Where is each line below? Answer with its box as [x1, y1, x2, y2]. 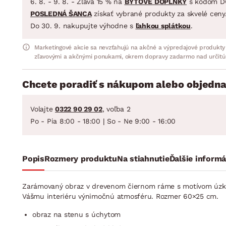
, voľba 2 [102, 104, 131, 113]
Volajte [30, 104, 55, 113]
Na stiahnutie [117, 153, 169, 163]
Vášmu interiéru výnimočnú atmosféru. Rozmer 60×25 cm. [22, 192, 218, 200]
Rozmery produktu [44, 153, 117, 163]
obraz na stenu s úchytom [32, 210, 121, 218]
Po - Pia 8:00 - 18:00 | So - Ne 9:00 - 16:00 [30, 117, 176, 125]
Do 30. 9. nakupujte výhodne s [30, 21, 136, 30]
